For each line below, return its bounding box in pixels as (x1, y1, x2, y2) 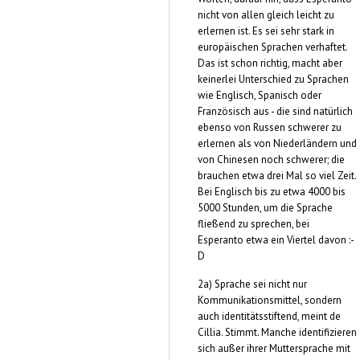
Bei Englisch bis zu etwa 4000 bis (198, 184, 346, 198)
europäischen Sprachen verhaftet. (198, 39, 347, 54)
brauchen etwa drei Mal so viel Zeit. (198, 168, 356, 182)
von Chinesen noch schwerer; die (198, 152, 345, 166)
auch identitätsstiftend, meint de (198, 309, 341, 323)
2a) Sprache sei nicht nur (198, 276, 307, 291)
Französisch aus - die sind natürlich (198, 104, 353, 118)
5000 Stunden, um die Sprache (198, 200, 333, 215)
